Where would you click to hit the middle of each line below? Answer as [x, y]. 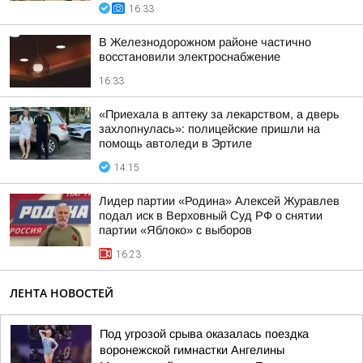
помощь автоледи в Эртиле [175, 143]
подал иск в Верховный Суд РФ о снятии [211, 216]
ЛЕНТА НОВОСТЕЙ [62, 293]
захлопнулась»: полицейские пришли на [209, 129]
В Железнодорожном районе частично [205, 42]
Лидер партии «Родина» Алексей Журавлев [219, 201]
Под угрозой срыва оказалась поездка [204, 334]
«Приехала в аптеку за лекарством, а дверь [219, 114]
